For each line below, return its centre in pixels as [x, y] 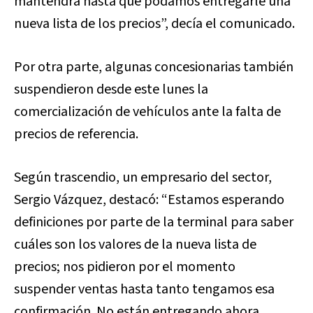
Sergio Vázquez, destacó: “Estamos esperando [149, 200]
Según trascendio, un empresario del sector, [143, 177]
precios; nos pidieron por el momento [125, 267]
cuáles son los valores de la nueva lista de [135, 245]
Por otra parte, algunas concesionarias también [154, 67]
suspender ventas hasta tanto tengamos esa [144, 289]
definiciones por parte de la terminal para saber [154, 222]
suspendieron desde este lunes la [111, 89]
